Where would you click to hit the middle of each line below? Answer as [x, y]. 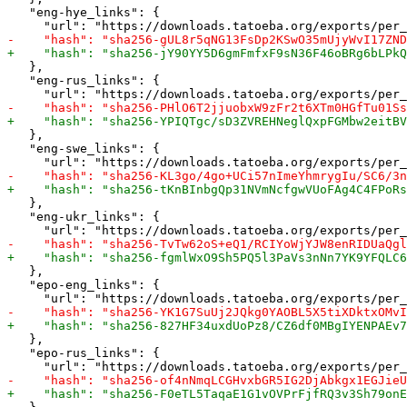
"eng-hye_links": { [84, 12]
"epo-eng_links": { [84, 284]
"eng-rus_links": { [84, 80]
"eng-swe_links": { [84, 148]
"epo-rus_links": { [84, 352]
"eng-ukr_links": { [84, 216]
